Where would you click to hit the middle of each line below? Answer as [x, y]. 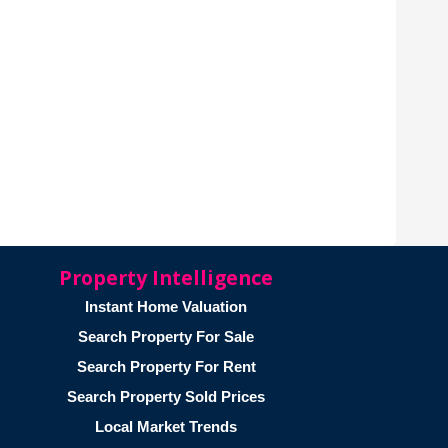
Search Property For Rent [166, 366]
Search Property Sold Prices [166, 396]
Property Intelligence [166, 277]
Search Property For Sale [166, 336]
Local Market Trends [166, 426]
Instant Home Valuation [166, 306]
